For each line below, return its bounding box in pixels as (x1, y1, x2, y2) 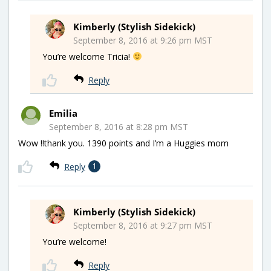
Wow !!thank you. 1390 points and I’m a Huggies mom (18, 137, 229, 149)
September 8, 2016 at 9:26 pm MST (73, 34, 212, 46)
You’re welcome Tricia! (42, 50, 132, 62)
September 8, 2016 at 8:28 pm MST (49, 120, 188, 132)
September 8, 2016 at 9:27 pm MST (73, 219, 212, 231)
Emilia (49, 106, 77, 119)
